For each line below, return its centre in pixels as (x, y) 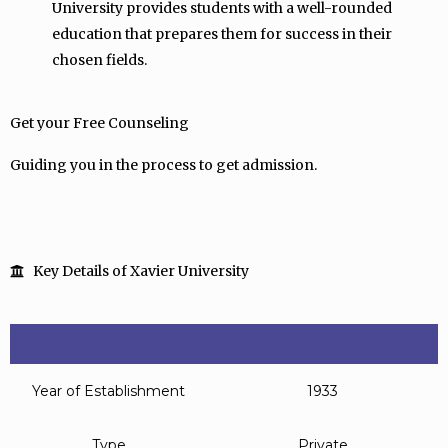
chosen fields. (99, 60)
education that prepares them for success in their (222, 34)
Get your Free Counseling (99, 123)
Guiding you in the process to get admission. (163, 165)
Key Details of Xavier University (140, 271)
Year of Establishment (108, 391)
